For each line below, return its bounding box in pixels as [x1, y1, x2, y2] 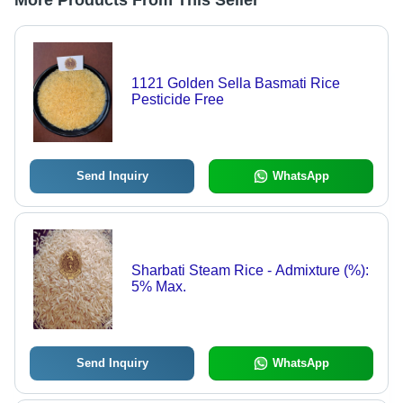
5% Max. [130, 279, 186, 295]
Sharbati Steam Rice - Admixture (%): [130, 263, 369, 279]
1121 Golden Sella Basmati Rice [130, 76, 340, 92]
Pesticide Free [130, 92, 224, 108]
